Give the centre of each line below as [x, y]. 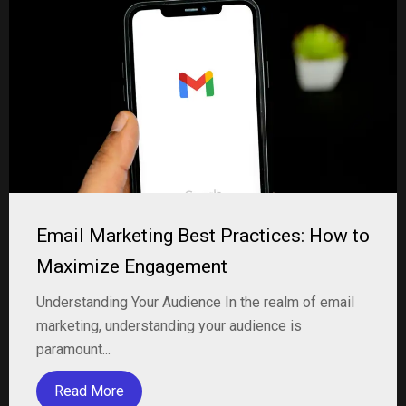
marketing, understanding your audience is [169, 326]
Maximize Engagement [132, 266]
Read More [89, 391]
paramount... [73, 349]
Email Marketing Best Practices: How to [203, 236]
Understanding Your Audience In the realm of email [195, 302]
